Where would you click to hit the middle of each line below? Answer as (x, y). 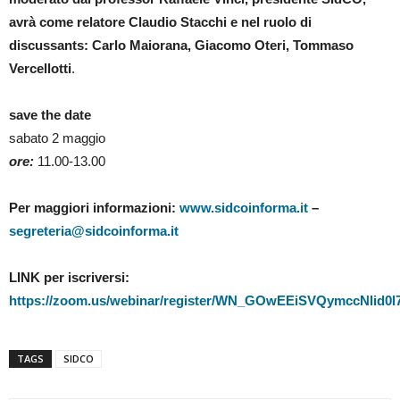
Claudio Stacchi (178, 21)
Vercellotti (40, 68)
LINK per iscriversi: (69, 277)
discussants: (49, 45)
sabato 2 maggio (57, 137)
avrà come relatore (69, 21)
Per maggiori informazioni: (94, 207)
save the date (50, 114)
